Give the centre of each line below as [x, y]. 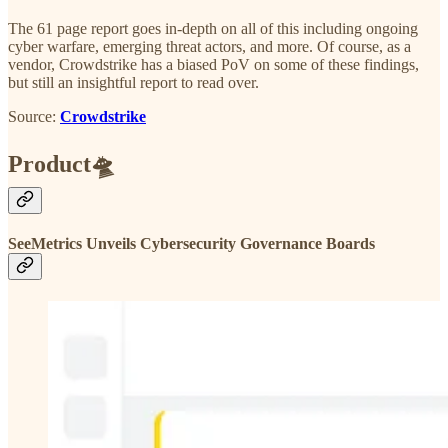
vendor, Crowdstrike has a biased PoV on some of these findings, [213, 65]
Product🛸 [61, 163]
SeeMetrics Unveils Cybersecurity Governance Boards [191, 244]
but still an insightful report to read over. [133, 83]
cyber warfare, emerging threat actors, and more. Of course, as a [209, 47]
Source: [34, 117]
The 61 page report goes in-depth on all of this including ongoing [213, 29]
